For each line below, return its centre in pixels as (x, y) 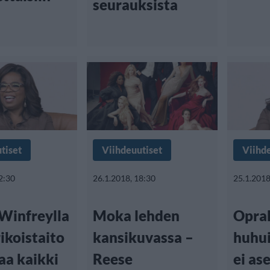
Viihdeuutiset (132, 150)
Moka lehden (136, 215)
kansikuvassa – (143, 237)
